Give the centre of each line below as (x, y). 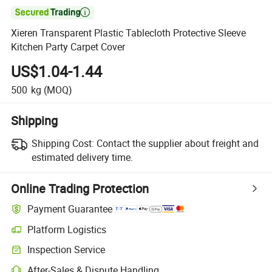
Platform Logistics (67, 229)
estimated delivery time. (82, 157)
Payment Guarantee (70, 209)
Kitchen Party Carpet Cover (68, 47)
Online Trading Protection (80, 188)
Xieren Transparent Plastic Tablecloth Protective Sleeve (129, 33)
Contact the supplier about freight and (177, 143)
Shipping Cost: (63, 143)
